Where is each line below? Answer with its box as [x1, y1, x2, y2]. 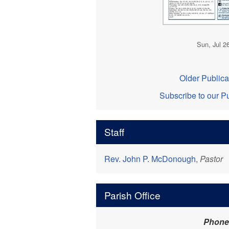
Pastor [200, 152, 223, 165]
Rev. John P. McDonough [104, 152, 196, 165]
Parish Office [104, 188, 161, 202]
